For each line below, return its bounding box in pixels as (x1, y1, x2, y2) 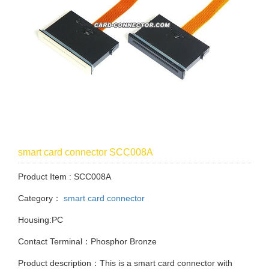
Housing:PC (18, 215, 63, 225)
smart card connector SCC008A (18, 147, 153, 158)
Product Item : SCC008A (18, 172, 111, 182)
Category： (18, 193, 61, 204)
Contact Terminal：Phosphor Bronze (18, 237, 157, 247)
